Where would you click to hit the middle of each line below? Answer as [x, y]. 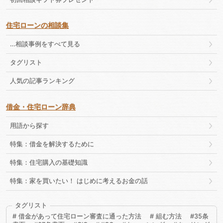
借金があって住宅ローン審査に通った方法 [79, 217]
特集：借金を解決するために [52, 144]
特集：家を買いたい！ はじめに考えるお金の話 [79, 181]
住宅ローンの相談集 [37, 25]
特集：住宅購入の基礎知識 [49, 162]
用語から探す [29, 125]
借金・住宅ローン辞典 [41, 107]
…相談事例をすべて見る [45, 44]
